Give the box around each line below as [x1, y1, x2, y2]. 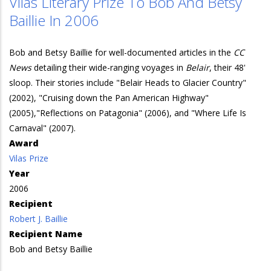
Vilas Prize [9, 152, 48, 164]
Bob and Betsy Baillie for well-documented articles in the [9, 47, 233, 58]
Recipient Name [9, 228, 82, 240]
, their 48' [209, 62, 246, 73]
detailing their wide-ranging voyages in [31, 62, 186, 73]
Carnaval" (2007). [9, 122, 76, 134]
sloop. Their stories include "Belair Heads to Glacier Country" [9, 77, 246, 88]
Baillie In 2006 [9, 10, 99, 30]
